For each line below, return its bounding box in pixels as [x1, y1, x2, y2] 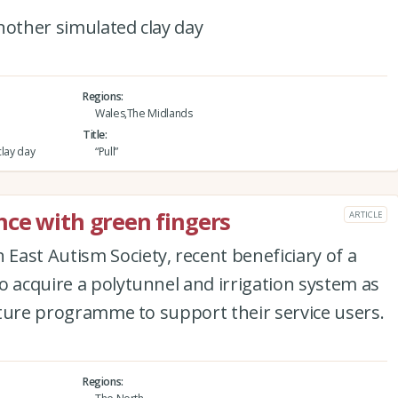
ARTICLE [349, 208, 382, 220]
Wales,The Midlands [94, 105, 193, 121]
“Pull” [94, 143, 118, 159]
